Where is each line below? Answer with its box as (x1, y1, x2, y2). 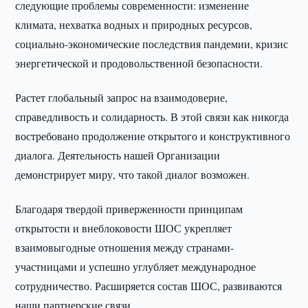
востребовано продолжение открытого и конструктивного (15, 129, 291, 143)
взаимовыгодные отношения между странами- (15, 240, 234, 254)
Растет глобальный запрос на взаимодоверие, (15, 90, 228, 104)
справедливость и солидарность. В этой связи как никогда (15, 109, 289, 124)
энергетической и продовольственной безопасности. (15, 56, 263, 70)
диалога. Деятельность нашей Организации (15, 148, 221, 162)
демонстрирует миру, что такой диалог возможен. (15, 167, 250, 181)
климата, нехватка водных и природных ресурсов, (15, 17, 253, 32)
